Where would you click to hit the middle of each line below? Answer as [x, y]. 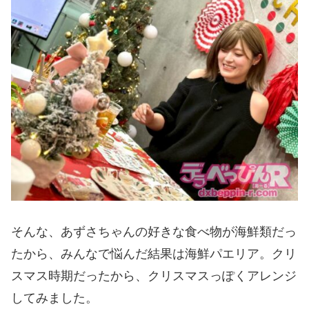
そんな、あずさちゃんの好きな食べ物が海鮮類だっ [154, 231]
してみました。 [54, 298]
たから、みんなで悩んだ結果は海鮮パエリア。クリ [154, 253]
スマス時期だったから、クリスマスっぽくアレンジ [154, 276]
